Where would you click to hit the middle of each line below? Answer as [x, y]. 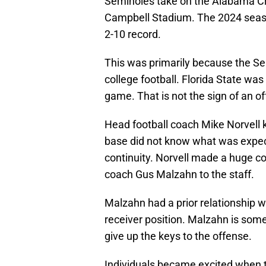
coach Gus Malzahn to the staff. [179, 175]
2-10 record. [133, 34]
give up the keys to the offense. [178, 236]
